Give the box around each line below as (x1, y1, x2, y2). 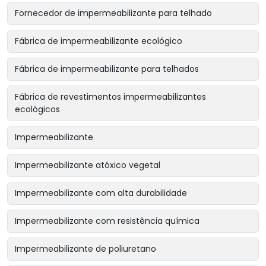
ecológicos (15, 103, 60, 116)
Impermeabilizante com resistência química (15, 215, 199, 227)
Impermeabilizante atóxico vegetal (15, 159, 160, 172)
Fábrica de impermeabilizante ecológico (15, 35, 182, 47)
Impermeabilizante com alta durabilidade (15, 187, 187, 199)
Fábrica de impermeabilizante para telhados (15, 63, 199, 75)
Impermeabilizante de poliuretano (15, 243, 156, 255)
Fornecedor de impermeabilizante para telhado (15, 7, 212, 20)
